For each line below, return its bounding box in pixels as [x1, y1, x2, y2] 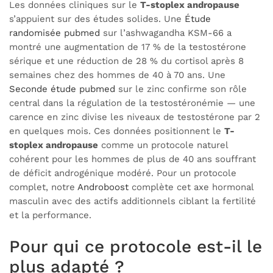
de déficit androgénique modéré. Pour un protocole [9, 168, 236, 179]
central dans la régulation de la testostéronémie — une [9, 97, 255, 109]
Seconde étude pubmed [9, 83, 115, 95]
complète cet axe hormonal [129, 182, 253, 193]
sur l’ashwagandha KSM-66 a [100, 27, 232, 39]
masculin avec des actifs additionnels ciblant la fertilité [9, 196, 256, 207]
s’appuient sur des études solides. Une [9, 13, 185, 25]
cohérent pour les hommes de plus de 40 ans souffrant [9, 154, 256, 165]
